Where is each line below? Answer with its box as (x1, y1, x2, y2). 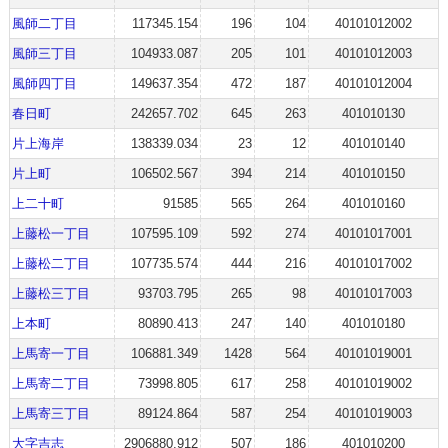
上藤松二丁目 (11, 256, 90, 271)
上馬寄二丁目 (11, 376, 90, 391)
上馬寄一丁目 (11, 346, 90, 361)
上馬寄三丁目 (11, 406, 90, 421)
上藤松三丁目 (11, 286, 90, 301)
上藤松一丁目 (11, 226, 90, 241)
